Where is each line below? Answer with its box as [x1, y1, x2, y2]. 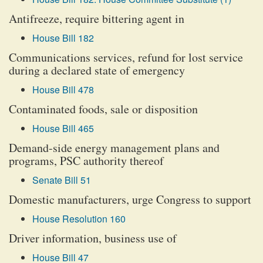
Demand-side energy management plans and [9, 140, 220, 156]
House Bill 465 [32, 122, 94, 135]
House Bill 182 [32, 31, 94, 45]
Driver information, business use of [9, 230, 177, 246]
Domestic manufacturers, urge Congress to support [9, 191, 251, 207]
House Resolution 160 [32, 212, 126, 225]
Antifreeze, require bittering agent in [9, 11, 184, 26]
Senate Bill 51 [32, 173, 91, 187]
